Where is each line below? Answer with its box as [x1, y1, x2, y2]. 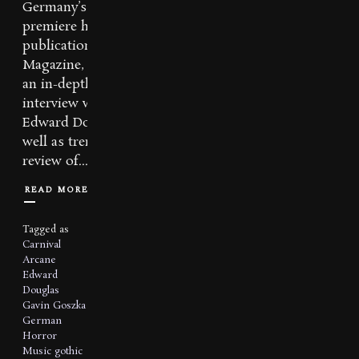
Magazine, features [22, 56, 137, 75]
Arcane [22, 252, 56, 267]
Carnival [22, 237, 61, 252]
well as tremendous [22, 133, 142, 152]
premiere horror [22, 18, 122, 37]
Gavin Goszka [22, 298, 86, 313]
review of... [22, 152, 88, 171]
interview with [22, 95, 110, 114]
